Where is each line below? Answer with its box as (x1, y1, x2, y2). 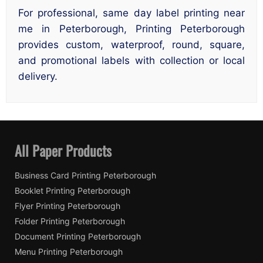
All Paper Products (15, 140, 112, 161)
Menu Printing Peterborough (15, 247, 123, 257)
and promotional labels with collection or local (18, 55, 245, 67)
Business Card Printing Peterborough (15, 170, 156, 181)
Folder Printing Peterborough (15, 216, 125, 227)
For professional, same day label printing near (18, 7, 245, 19)
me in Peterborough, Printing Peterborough (18, 23, 245, 35)
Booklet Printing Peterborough (15, 186, 130, 196)
